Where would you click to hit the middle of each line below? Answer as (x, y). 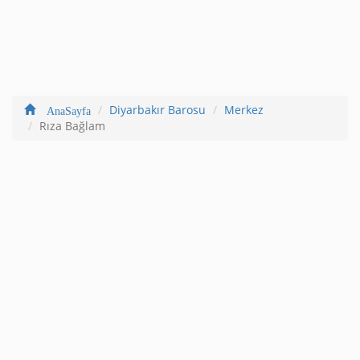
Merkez (244, 109)
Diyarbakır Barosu (157, 109)
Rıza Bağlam (72, 125)
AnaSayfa (63, 109)
